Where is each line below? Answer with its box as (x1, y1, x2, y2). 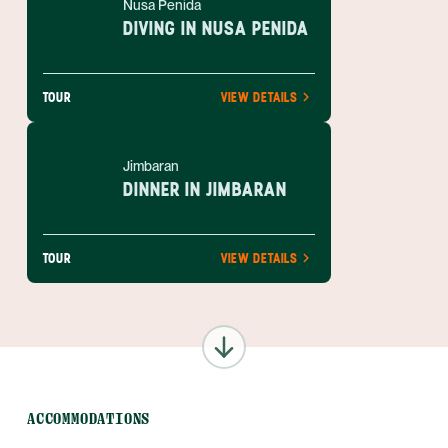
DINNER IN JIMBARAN (123, 177, 287, 201)
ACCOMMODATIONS (27, 410, 151, 428)
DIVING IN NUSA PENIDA (123, 16, 309, 40)
